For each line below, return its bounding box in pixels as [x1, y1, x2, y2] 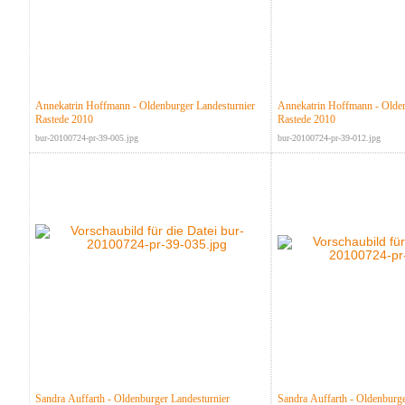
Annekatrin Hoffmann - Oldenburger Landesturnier [34, 99, 255, 113]
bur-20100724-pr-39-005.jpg [34, 133, 138, 144]
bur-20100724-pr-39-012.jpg [277, 133, 381, 144]
